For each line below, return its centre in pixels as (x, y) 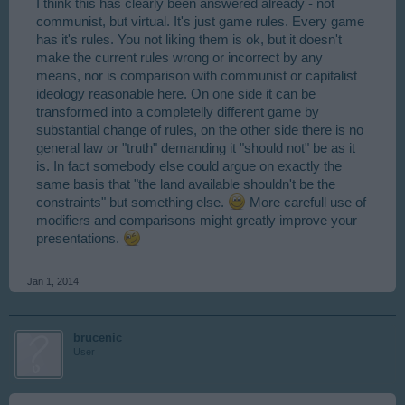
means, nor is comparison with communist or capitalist (197, 75)
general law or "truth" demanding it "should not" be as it (196, 148)
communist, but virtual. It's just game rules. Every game (200, 21)
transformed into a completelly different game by (178, 112)
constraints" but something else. (132, 202)
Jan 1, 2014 (53, 281)
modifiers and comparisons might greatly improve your (197, 220)
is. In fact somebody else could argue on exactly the (189, 166)
